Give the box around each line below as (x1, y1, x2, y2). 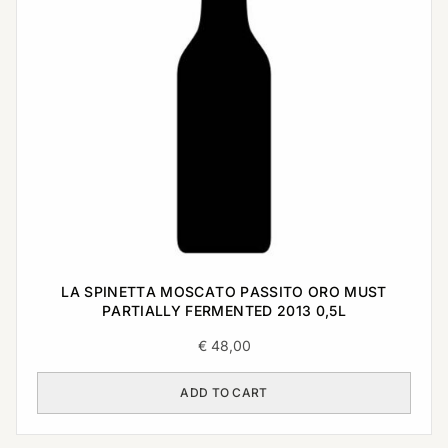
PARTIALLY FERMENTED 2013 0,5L (101, 302, 347, 319)
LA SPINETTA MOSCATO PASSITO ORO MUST (61, 283, 387, 300)
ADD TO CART (180, 385, 268, 400)
